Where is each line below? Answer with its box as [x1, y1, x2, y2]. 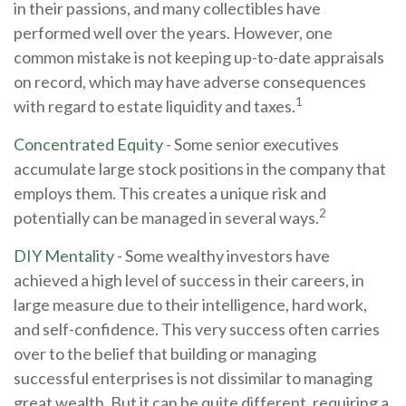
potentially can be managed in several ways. [14, 207, 319, 227]
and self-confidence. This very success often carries [14, 318, 380, 339]
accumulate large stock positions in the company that [14, 158, 386, 179]
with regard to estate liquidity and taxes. [14, 95, 295, 116]
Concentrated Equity [14, 133, 163, 154]
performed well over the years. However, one [14, 22, 333, 43]
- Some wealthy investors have [114, 245, 330, 266]
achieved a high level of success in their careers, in [14, 269, 364, 290]
